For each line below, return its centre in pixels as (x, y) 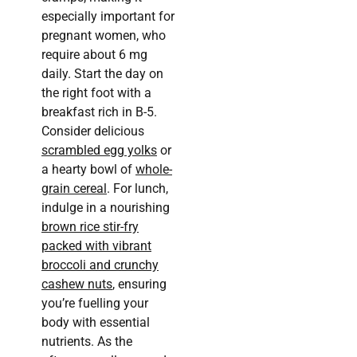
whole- (154, 170)
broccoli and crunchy (100, 265)
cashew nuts (77, 284)
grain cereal (74, 189)
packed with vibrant (96, 246)
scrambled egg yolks (99, 151)
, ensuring (139, 284)
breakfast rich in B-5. (99, 112)
